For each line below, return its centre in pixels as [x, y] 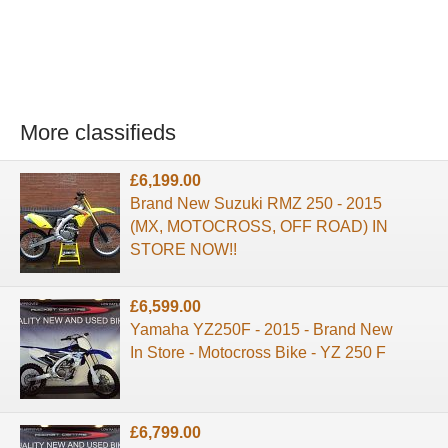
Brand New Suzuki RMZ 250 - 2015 [256, 203]
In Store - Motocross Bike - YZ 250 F [258, 352]
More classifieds [98, 133]
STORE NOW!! [183, 249]
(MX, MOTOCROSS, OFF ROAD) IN [259, 226]
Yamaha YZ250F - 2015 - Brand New [261, 329]
